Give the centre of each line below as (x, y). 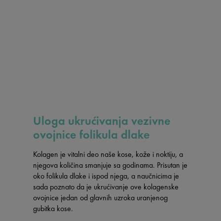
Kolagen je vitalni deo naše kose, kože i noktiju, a (108, 154)
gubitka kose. (55, 209)
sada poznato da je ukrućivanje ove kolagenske (106, 187)
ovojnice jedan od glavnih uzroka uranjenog (100, 198)
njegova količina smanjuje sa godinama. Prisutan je (110, 165)
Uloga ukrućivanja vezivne (102, 121)
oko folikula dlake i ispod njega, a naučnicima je (106, 176)
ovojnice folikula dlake (91, 135)
